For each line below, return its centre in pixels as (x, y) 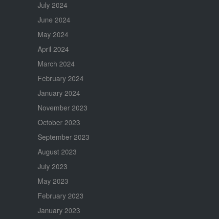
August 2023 (57, 152)
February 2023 (60, 196)
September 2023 (63, 137)
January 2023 (59, 210)
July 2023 (52, 166)
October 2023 (59, 122)
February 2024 (60, 78)
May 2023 (53, 181)
